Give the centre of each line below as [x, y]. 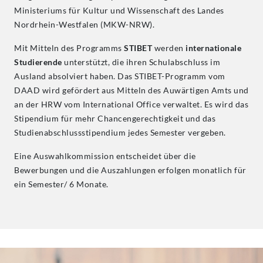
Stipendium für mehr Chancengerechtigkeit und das [115, 118]
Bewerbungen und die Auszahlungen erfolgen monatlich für [130, 170]
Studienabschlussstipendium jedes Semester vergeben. [121, 132]
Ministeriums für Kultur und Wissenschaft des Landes [119, 10]
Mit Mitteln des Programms [69, 48]
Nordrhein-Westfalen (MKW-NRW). [84, 24]
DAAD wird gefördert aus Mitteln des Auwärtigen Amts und [131, 90]
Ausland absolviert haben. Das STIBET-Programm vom [120, 76]
